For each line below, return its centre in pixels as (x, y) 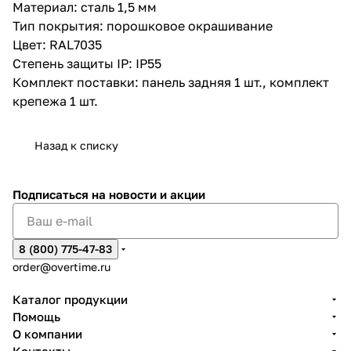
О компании (47, 334)
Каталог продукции (70, 299)
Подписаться (52, 194)
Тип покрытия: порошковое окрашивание (143, 25)
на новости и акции (148, 194)
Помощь (36, 317)
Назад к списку (76, 145)
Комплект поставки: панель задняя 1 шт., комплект (171, 82)
